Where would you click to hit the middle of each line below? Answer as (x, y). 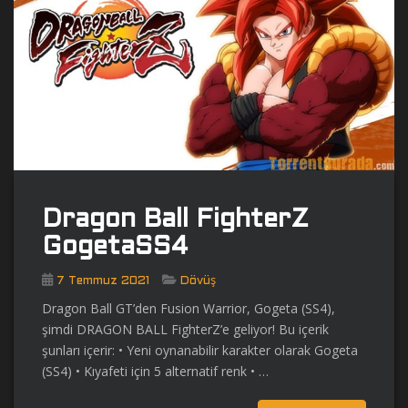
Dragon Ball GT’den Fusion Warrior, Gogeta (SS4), (189, 309)
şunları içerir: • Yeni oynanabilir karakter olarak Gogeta (200, 351)
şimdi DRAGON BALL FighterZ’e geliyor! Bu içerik (185, 330)
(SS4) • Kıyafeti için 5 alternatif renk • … (155, 372)
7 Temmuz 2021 (103, 282)
